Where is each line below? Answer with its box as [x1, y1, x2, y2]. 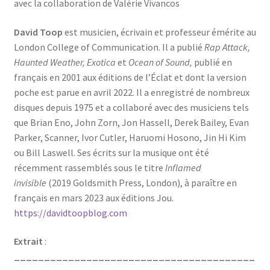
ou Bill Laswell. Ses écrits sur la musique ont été [13, 146, 209, 159]
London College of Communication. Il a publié [13, 40, 204, 53]
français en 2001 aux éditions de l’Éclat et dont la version [13, 71, 246, 83]
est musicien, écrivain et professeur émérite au [62, 25, 256, 38]
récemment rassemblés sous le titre [13, 161, 165, 174]
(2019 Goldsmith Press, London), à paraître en [48, 176, 237, 189]
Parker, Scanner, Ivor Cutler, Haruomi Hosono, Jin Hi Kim [13, 131, 246, 143]
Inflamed [165, 161, 201, 174]
